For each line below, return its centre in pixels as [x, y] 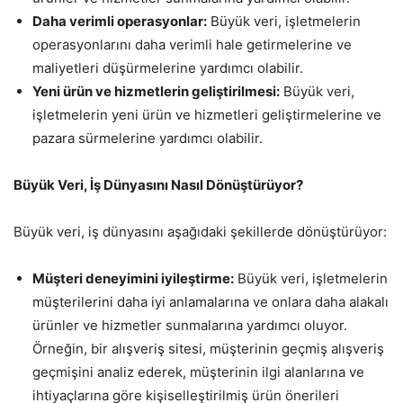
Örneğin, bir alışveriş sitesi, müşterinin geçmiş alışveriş [208, 349]
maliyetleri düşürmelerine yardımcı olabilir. [168, 68]
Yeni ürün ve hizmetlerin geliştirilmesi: [156, 92]
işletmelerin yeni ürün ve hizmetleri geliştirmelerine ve [207, 115]
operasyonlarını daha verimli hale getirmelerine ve [192, 45]
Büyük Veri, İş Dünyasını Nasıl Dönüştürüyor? [158, 185]
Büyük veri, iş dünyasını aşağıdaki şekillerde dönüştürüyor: [200, 232]
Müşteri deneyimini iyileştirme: [133, 279]
